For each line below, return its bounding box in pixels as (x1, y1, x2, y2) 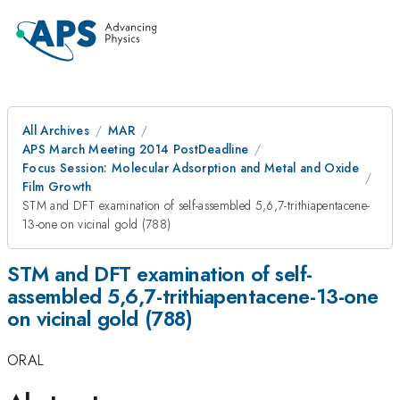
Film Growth (22, 178, 92, 196)
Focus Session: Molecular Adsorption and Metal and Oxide (22, 159, 360, 177)
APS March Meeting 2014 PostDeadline (22, 140, 249, 158)
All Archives (22, 121, 89, 139)
